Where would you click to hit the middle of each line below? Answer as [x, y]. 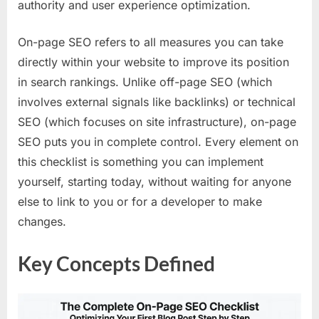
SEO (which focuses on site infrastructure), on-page [157, 121]
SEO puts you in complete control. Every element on [158, 141]
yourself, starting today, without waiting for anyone [155, 181]
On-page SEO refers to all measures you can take [151, 42]
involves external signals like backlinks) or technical [157, 101]
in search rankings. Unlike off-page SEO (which [145, 82]
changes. [42, 221]
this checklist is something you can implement [141, 161]
